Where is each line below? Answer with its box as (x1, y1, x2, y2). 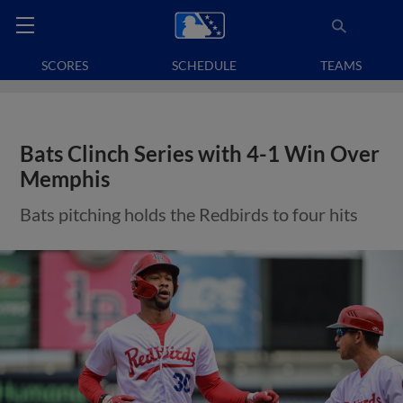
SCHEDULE (172, 58, 237, 73)
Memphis (20, 166, 111, 192)
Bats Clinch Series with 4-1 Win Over (20, 141, 381, 166)
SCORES (41, 58, 89, 73)
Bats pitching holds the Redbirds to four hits (20, 203, 359, 225)
